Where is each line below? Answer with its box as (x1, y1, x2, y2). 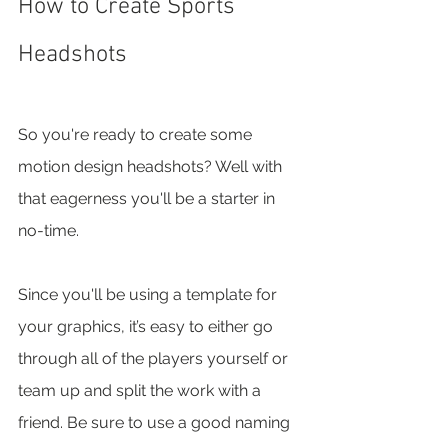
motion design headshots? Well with (18, 156, 286, 176)
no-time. (18, 220, 83, 240)
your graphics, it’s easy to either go (18, 316, 277, 336)
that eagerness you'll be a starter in (18, 188, 279, 208)
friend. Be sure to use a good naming (18, 412, 294, 432)
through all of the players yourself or (18, 348, 292, 368)
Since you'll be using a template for (18, 284, 281, 304)
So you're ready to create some (18, 124, 256, 144)
